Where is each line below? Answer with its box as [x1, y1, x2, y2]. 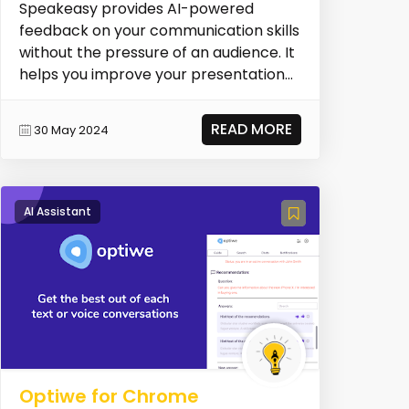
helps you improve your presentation [18, 64, 285, 86]
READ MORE [211, 119, 293, 141]
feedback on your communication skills [18, 20, 299, 42]
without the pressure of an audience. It [18, 42, 295, 64]
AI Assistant [23, 203, 91, 219]
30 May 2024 [33, 121, 109, 139]
